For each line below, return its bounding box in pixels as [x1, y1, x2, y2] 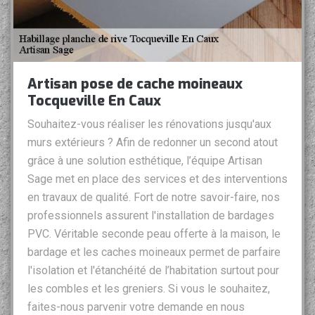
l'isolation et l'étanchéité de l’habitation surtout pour [27, 264, 279, 278]
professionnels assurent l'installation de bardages [27, 209, 274, 223]
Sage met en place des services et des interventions [27, 172, 288, 186]
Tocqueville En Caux [27, 91, 161, 111]
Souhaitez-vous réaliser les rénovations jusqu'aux [27, 117, 271, 131]
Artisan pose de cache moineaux [27, 75, 243, 94]
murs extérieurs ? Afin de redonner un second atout [27, 136, 278, 150]
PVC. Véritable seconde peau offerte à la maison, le [27, 227, 281, 241]
